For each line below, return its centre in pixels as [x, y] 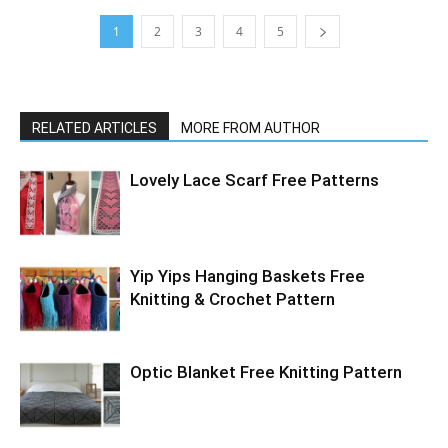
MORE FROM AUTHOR [250, 127]
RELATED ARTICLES [94, 127]
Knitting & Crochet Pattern [232, 298]
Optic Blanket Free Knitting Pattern [266, 371]
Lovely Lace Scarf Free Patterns [254, 179]
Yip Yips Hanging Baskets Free [247, 275]
